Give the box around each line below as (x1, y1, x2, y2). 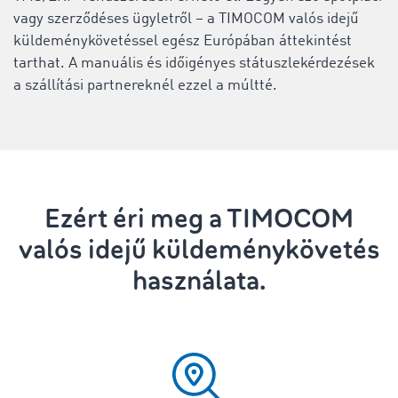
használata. (131, 264, 267, 298)
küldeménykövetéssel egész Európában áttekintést (13, 34, 352, 49)
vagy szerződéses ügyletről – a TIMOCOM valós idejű (13, 12, 359, 27)
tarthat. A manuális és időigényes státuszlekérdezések (13, 56, 375, 71)
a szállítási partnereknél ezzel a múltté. (13, 78, 277, 93)
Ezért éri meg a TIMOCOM (44, 202, 354, 236)
